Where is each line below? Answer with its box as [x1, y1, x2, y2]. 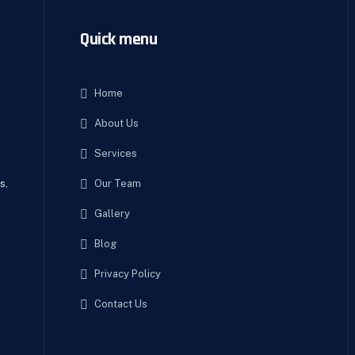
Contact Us [94, 298, 147, 310]
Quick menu [80, 29, 157, 51]
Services [94, 147, 137, 159]
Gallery [94, 208, 130, 219]
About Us [94, 117, 139, 129]
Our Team [94, 177, 141, 189]
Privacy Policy [94, 268, 161, 280]
